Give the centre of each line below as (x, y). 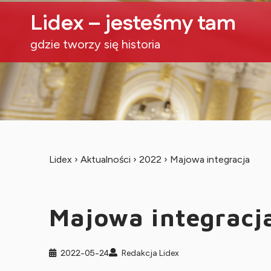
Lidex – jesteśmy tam (133, 24)
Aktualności (105, 159)
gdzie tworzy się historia (95, 44)
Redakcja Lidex (150, 253)
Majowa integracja (210, 159)
